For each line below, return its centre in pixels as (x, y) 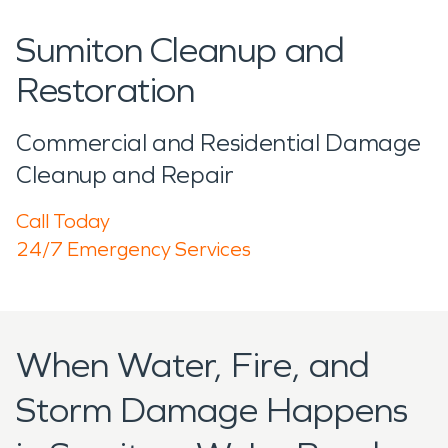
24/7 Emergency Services (133, 248)
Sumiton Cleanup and (180, 50)
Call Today (63, 220)
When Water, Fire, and (193, 365)
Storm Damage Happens (212, 410)
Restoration (105, 90)
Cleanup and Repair (125, 174)
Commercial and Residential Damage (219, 142)
